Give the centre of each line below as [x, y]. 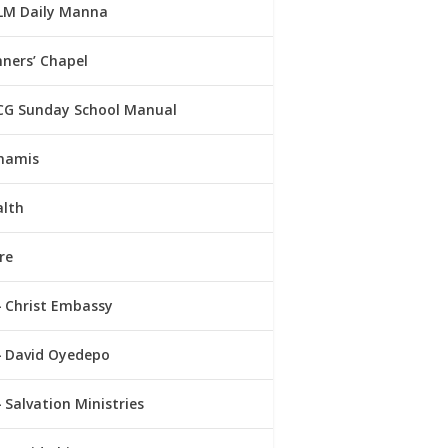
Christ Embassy [59, 305]
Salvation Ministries [75, 403]
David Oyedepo [58, 354]
